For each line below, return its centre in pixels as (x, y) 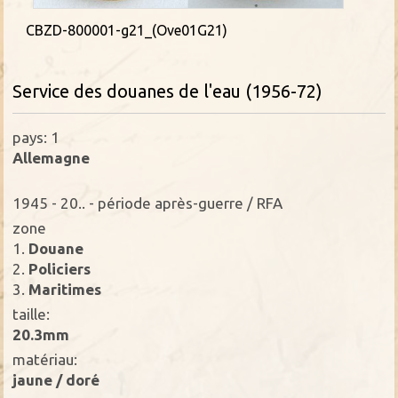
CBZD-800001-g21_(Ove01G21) (127, 30)
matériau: (45, 359)
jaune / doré (56, 379)
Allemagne (52, 157)
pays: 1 (36, 137)
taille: (32, 314)
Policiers (58, 268)
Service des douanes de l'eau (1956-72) (168, 91)
